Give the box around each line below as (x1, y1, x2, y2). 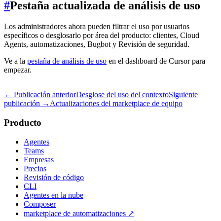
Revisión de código (24, 173, 84, 182)
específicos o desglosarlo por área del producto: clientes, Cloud (4, 31, 199, 40)
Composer (24, 199, 56, 208)
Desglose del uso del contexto (76, 90, 169, 99)
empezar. (4, 66, 32, 74)
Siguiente (169, 90, 198, 99)
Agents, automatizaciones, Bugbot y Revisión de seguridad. (4, 40, 189, 49)
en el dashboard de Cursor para (107, 57, 205, 66)
